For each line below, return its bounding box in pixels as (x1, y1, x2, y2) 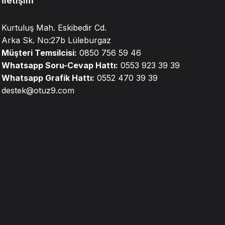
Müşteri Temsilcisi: (1, 48, 77, 58)
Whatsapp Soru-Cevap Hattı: (1, 60, 118, 70)
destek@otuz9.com (1, 85, 74, 95)
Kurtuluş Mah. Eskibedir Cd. (1, 23, 106, 33)
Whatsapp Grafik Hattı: (1, 73, 94, 83)
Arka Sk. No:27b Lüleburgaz (1, 35, 111, 45)
